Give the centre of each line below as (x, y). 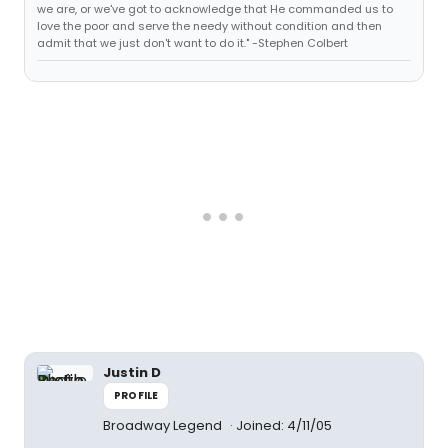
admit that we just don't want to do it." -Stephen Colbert (192, 43)
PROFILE (136, 395)
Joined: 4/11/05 (284, 425)
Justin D (132, 372)
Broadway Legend (164, 425)
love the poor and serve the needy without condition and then (209, 26)
